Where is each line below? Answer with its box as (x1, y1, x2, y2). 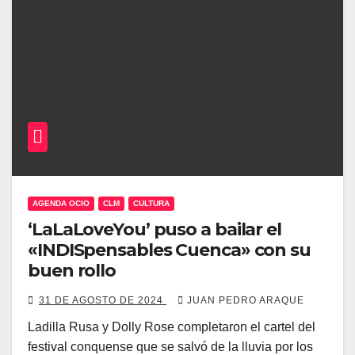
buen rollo (28, 260, 116, 281)
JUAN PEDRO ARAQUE (187, 295, 304, 306)
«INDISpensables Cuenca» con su (28, 239, 311, 261)
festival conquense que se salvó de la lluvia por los (28, 340, 313, 353)
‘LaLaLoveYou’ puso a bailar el (28, 219, 281, 240)
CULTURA (133, 199, 170, 208)
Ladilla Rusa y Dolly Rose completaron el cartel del (28, 320, 315, 334)
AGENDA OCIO (32, 199, 90, 208)
